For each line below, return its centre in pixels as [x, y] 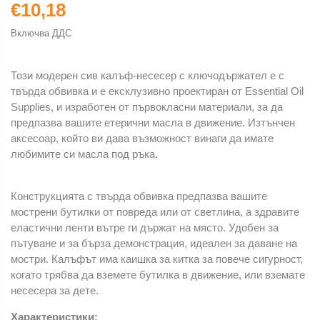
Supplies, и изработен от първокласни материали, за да [147, 106]
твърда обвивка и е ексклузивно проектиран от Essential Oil [157, 91]
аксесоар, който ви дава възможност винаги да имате [142, 138]
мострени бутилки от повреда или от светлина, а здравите [155, 211]
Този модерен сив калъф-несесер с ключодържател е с [147, 75]
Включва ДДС [41, 33]
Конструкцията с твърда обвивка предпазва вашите [139, 196]
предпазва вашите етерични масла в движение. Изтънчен [153, 122]
